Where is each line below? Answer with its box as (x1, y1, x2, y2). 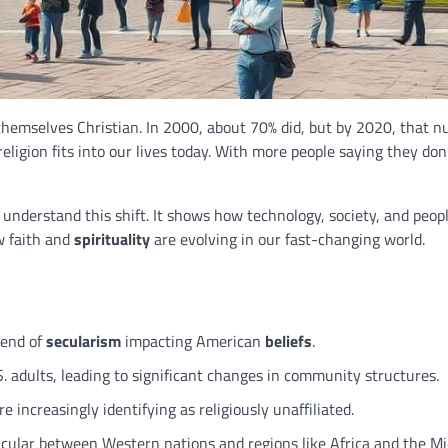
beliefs (265, 328, 312, 353)
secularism (46, 328, 121, 353)
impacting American (121, 328, 265, 353)
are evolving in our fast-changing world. (150, 227, 425, 251)
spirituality (74, 227, 150, 251)
